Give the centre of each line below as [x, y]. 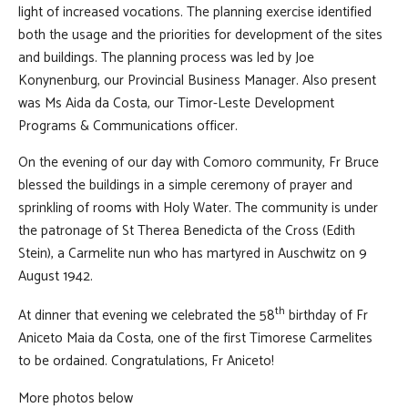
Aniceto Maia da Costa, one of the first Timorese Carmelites [195, 339]
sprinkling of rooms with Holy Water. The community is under [198, 209]
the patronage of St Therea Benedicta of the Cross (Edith [187, 231]
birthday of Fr [326, 316]
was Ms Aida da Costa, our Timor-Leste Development [176, 103]
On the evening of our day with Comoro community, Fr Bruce [199, 163]
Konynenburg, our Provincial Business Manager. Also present [197, 80]
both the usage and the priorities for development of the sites [200, 35]
